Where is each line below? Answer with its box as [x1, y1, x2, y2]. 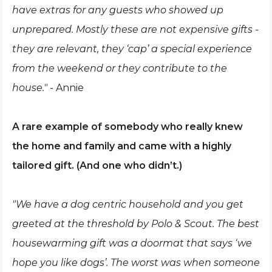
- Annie [50, 82, 84, 93]
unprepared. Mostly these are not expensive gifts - [12, 24, 259, 35]
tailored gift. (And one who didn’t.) [12, 160, 182, 171]
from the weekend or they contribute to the [12, 63, 227, 74]
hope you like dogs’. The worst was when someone [12, 257, 260, 268]
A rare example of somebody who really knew [12, 121, 243, 132]
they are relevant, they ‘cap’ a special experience [12, 43, 252, 55]
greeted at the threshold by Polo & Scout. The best [12, 218, 259, 229]
